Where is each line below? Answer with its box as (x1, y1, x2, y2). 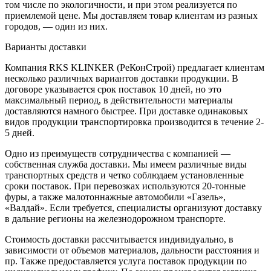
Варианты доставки (5, 42, 87, 53)
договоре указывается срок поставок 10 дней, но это (5, 84, 221, 95)
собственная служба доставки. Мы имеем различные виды (5, 159, 247, 170)
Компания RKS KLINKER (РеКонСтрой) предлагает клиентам (5, 62, 264, 73)
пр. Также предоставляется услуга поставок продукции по (5, 256, 247, 267)
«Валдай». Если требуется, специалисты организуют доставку (5, 203, 262, 214)
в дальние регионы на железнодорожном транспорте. (5, 214, 226, 224)
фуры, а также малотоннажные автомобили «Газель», (5, 192, 226, 203)
